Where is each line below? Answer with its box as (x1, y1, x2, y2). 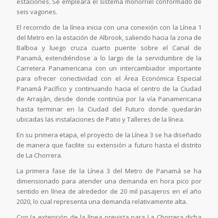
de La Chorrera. (16, 151, 62, 160)
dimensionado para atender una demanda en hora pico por (16, 177, 202, 186)
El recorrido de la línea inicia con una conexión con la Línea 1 (16, 23, 202, 32)
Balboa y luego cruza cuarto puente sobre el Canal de (16, 43, 202, 53)
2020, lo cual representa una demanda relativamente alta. (16, 197, 187, 206)
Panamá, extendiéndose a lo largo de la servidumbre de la (16, 54, 202, 63)
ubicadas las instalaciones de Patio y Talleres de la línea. (16, 115, 184, 124)
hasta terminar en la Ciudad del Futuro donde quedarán (16, 105, 202, 114)
